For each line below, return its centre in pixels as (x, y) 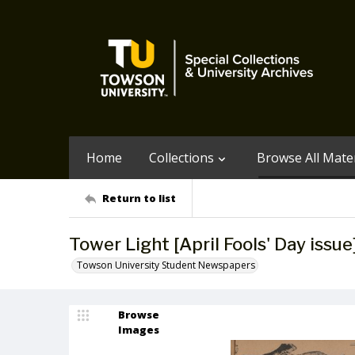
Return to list (139, 198)
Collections (181, 158)
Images (139, 330)
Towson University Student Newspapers (166, 265)
